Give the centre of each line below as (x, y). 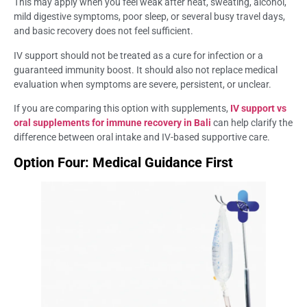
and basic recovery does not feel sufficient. (103, 31)
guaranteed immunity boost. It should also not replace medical (146, 70)
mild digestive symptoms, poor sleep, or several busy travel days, (149, 17)
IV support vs (258, 108)
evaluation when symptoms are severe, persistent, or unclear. (143, 84)
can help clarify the (252, 122)
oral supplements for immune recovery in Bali (112, 122)
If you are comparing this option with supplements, (122, 108)
